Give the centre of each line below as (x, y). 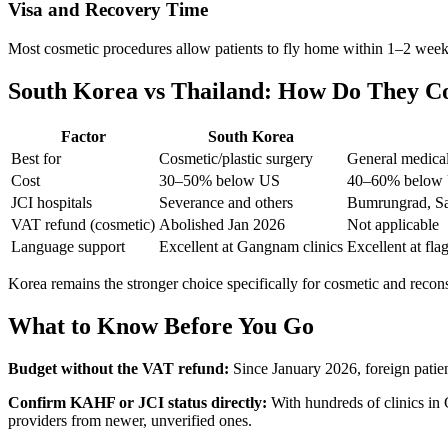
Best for (36, 158)
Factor (83, 136)
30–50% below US (219, 180)
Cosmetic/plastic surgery (236, 158)
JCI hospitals (51, 202)
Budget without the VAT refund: (118, 368)
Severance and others (226, 202)
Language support (68, 246)
